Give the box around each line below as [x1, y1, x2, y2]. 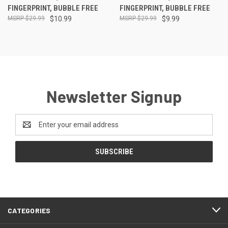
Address [15, 125, 42, 134]
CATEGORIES [8, 206, 51, 215]
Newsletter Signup [46, 86, 182, 106]
